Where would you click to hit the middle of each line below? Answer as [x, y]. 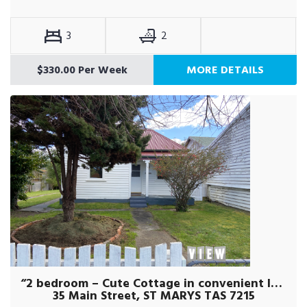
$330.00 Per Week [82, 70]
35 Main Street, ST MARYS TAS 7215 [153, 296]
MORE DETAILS [225, 70]
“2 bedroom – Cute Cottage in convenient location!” [277, 283]
